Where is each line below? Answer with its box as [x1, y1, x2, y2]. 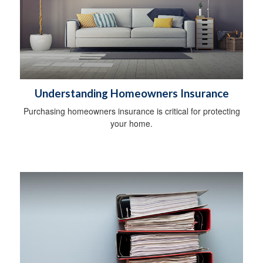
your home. [110, 117, 153, 129]
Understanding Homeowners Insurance [34, 86, 229, 100]
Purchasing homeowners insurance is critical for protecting [23, 104, 240, 117]
